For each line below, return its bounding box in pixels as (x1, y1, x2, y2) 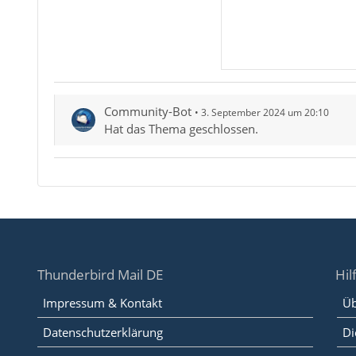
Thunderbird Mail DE (37, 265, 163, 284)
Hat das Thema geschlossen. (103, 121, 258, 137)
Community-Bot (103, 103, 192, 120)
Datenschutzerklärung (42, 324, 163, 341)
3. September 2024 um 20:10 (200, 106, 329, 120)
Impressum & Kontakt (42, 295, 162, 311)
